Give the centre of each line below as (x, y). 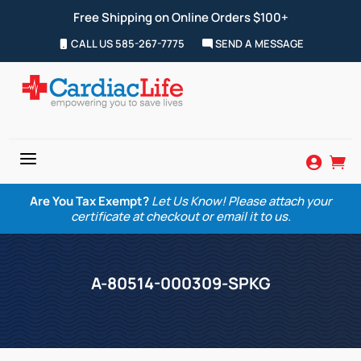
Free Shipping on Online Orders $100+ (180, 17)
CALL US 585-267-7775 (126, 44)
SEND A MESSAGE (258, 44)
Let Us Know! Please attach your (241, 201)
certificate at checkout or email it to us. (180, 216)
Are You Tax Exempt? (89, 201)
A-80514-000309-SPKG (180, 283)
